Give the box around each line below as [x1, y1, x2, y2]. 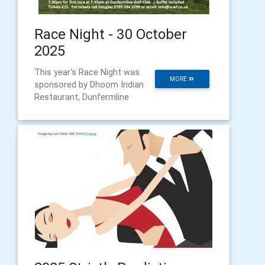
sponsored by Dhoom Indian [34, 79, 144, 90]
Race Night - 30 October [34, 25, 187, 43]
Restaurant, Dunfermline [34, 91, 129, 102]
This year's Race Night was [34, 66, 140, 77]
